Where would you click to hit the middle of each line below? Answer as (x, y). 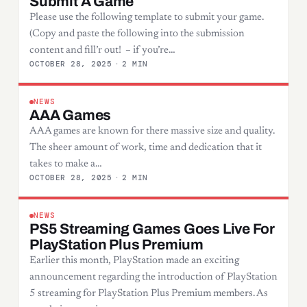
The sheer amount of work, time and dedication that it (146, 147)
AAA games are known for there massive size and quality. (152, 131)
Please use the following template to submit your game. (147, 17)
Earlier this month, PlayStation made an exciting (134, 260)
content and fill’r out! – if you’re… (102, 50)
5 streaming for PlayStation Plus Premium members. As (149, 293)
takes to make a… (66, 164)
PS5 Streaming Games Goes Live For (152, 229)
